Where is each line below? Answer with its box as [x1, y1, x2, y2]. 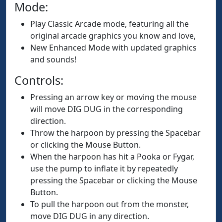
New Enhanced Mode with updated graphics [30, 42, 197, 53]
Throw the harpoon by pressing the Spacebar [30, 127, 201, 138]
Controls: [14, 72, 63, 88]
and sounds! [30, 54, 76, 65]
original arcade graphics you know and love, [30, 30, 196, 41]
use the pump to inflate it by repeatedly [30, 163, 178, 174]
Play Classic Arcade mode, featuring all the [30, 18, 189, 29]
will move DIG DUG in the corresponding [30, 104, 183, 114]
